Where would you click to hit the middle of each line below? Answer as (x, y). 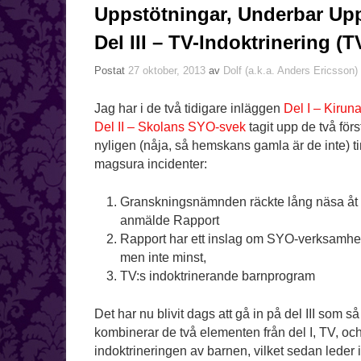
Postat (111, 71)
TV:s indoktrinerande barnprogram (217, 276)
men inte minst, (163, 258)
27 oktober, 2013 (167, 71)
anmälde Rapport (169, 221)
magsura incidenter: (151, 164)
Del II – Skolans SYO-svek (170, 127)
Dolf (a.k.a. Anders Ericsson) (290, 71)
